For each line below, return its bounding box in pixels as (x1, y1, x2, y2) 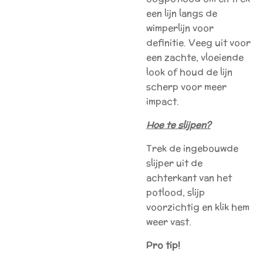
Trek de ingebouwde (146, 141, 238, 154)
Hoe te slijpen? (146, 118, 211, 131)
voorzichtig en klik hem (146, 200, 249, 213)
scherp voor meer (146, 80, 227, 93)
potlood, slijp (146, 186, 205, 198)
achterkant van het (146, 171, 232, 184)
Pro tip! (146, 238, 180, 251)
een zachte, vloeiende (146, 50, 244, 63)
